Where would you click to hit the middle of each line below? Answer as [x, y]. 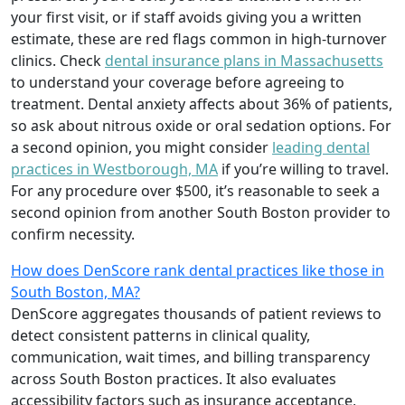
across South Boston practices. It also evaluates [174, 378]
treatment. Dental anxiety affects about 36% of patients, [202, 104]
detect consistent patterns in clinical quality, [160, 335]
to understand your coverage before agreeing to [178, 82]
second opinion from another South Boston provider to [201, 212]
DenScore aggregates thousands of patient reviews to [196, 313]
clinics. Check [58, 60]
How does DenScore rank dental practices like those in [198, 270]
